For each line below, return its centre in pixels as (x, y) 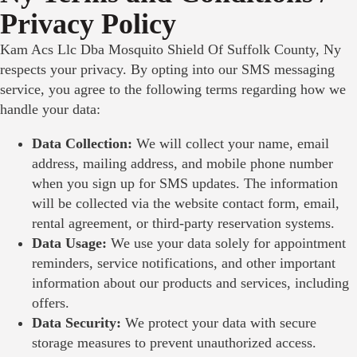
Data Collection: (82, 143)
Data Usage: (69, 243)
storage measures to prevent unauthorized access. (174, 343)
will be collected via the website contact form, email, (186, 203)
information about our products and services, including (190, 283)
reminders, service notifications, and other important (184, 263)
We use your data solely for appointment (226, 243)
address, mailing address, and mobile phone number (182, 163)
